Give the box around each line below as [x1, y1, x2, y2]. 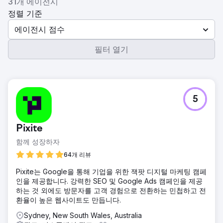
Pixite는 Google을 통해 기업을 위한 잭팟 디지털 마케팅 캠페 [16, 167, 207, 176]
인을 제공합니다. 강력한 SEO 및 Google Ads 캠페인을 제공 [16, 177, 203, 185]
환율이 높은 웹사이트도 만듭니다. [16, 196, 121, 204]
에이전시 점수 [14, 24, 65, 34]
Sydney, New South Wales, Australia [24, 211, 142, 220]
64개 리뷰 [64, 151, 91, 158]
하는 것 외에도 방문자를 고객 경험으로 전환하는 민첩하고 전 [16, 186, 206, 195]
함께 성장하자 [16, 137, 60, 146]
